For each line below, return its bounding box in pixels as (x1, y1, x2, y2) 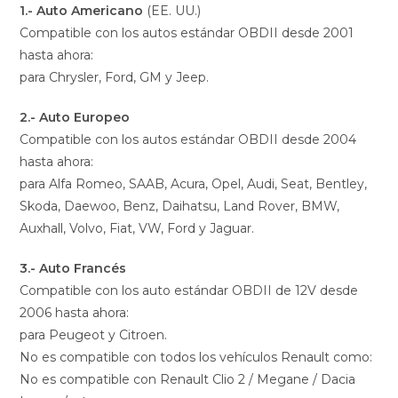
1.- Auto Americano (20, 3, 144, 20)
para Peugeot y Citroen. (20, 327, 168, 344)
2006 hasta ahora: (20, 305, 130, 322)
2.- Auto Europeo (20, 109, 131, 126)
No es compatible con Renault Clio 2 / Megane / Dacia (20, 371, 356, 388)
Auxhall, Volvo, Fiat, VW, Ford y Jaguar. (20, 220, 255, 237)
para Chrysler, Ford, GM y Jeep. (20, 69, 210, 86)
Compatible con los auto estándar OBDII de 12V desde (20, 283, 359, 299)
